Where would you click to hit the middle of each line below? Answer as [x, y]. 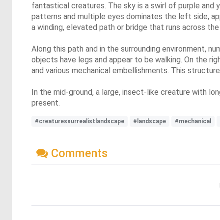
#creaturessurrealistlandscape [80, 121]
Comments [78, 153]
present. [46, 103]
